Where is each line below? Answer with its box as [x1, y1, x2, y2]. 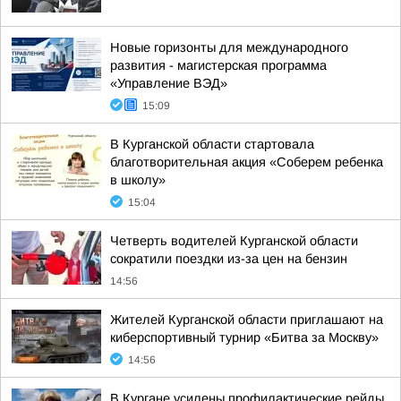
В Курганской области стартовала [110, 137, 314, 151]
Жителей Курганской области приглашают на [110, 312, 383, 327]
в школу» [110, 173, 166, 187]
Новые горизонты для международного [110, 40, 348, 55]
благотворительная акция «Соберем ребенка [110, 155, 383, 169]
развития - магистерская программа [110, 58, 327, 73]
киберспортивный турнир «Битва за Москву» [110, 330, 379, 345]
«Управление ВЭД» [110, 76, 227, 90]
